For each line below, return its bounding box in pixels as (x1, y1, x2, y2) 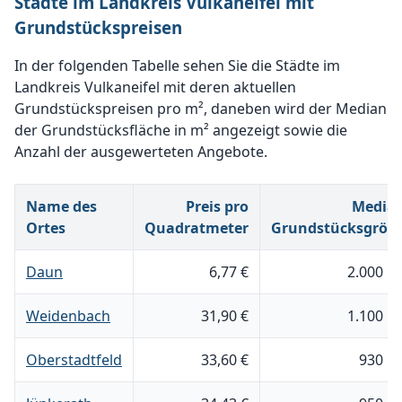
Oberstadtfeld (26, 350, 122, 370)
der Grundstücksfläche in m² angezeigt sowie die (14, 120, 347, 140)
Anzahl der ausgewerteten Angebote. (14, 142, 267, 162)
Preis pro (186, 197, 249, 216)
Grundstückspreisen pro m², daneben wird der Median (14, 99, 387, 118)
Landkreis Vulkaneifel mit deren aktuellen (14, 77, 296, 97)
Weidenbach (26, 306, 110, 326)
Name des (26, 197, 97, 216)
